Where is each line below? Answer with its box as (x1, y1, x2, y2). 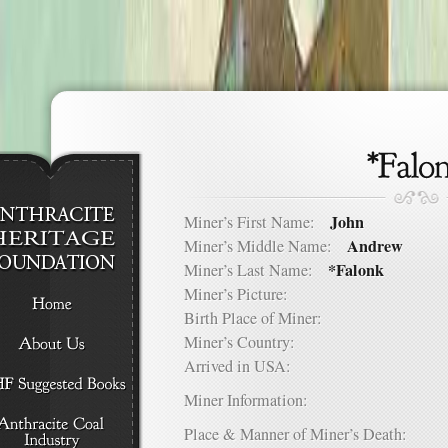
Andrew (347, 234, 403, 258)
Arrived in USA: (184, 355, 306, 377)
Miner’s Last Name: (184, 259, 328, 281)
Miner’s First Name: (184, 211, 330, 233)
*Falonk (328, 258, 384, 282)
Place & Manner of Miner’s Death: (184, 423, 422, 445)
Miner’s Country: (184, 331, 310, 353)
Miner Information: (184, 389, 308, 411)
